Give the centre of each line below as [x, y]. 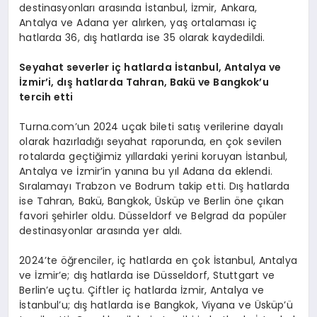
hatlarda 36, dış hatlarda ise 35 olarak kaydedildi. [142, 38]
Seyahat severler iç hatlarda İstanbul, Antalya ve [150, 68]
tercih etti [46, 97]
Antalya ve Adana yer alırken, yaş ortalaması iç [138, 23]
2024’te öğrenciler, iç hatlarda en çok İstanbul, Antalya [158, 261]
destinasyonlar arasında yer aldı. [101, 231]
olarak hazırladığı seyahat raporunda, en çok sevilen [151, 142]
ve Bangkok [229, 82]
